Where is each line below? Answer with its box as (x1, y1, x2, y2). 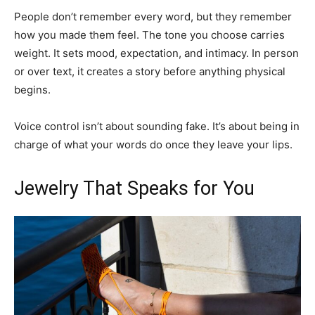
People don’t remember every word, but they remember (14, 9, 292, 23)
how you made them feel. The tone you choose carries (14, 27, 285, 41)
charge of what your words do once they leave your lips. (14, 137, 292, 151)
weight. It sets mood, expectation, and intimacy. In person (14, 46, 299, 60)
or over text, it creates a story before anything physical (14, 64, 285, 78)
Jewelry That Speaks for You (14, 176, 255, 200)
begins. (14, 82, 51, 96)
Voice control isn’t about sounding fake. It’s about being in (14, 119, 300, 133)
